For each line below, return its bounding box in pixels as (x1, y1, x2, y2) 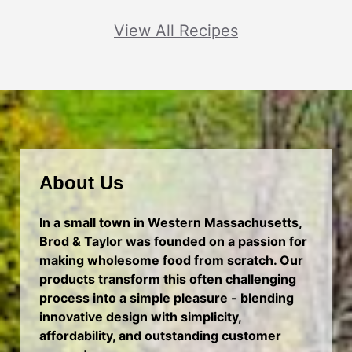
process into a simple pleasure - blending (39, 290, 294, 306)
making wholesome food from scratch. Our (39, 252, 303, 269)
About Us (39, 172, 123, 194)
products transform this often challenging (39, 271, 296, 288)
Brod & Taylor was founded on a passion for (39, 233, 307, 250)
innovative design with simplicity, (39, 309, 241, 325)
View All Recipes (114, 21, 238, 41)
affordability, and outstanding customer (39, 328, 281, 344)
